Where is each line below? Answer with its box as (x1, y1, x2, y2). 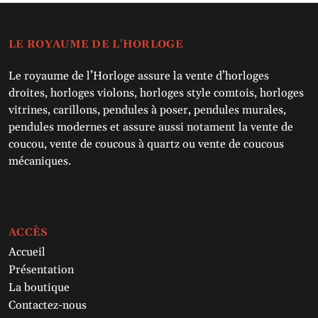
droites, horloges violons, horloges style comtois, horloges (9, 86, 304, 101)
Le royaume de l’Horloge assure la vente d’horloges (9, 69, 269, 84)
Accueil (9, 245, 45, 260)
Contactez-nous (9, 298, 87, 313)
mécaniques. (9, 154, 71, 169)
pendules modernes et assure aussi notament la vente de (9, 120, 293, 135)
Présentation (9, 263, 74, 278)
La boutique (9, 280, 70, 295)
